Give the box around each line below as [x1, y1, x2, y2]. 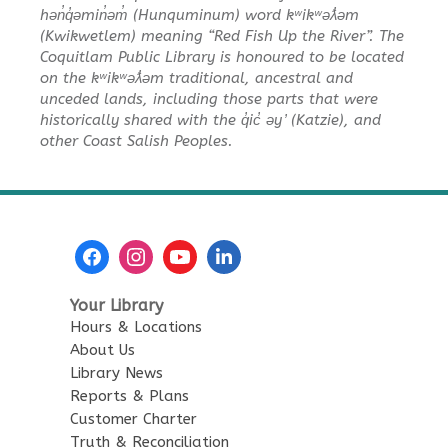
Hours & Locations [70, 317, 202, 336]
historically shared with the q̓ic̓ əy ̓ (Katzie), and [40, 110, 381, 129]
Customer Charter [70, 409, 197, 428]
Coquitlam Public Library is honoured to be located [40, 47, 404, 66]
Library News [70, 363, 163, 382]
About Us [70, 340, 135, 359]
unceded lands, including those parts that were [40, 89, 378, 108]
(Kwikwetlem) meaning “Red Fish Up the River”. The [40, 26, 404, 45]
